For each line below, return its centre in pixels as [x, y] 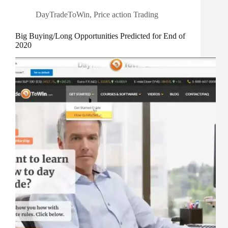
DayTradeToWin [63, 15]
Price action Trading [126, 15]
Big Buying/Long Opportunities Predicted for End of [100, 36]
